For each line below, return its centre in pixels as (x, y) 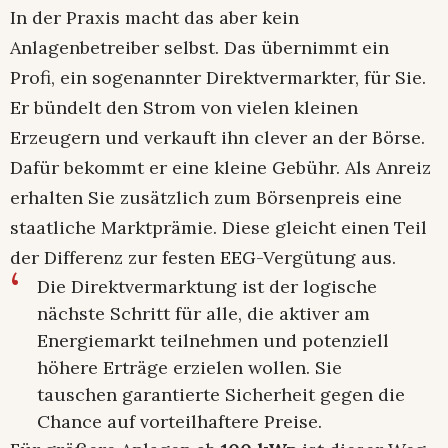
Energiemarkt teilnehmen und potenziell (213, 341)
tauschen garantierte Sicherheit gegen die (221, 395)
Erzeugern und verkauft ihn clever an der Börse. (217, 138)
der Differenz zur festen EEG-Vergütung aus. (203, 258)
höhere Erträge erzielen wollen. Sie (189, 368)
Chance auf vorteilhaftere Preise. (179, 422)
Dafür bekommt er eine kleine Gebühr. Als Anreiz (220, 168)
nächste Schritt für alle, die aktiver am (203, 314)
